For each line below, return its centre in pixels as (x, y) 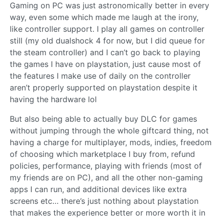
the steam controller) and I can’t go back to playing (105, 52)
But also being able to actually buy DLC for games (103, 119)
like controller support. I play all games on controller (107, 29)
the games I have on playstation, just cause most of (105, 64)
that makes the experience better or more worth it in (108, 212)
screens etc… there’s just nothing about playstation (104, 201)
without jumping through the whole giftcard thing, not (109, 130)
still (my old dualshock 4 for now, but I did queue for (107, 40)
